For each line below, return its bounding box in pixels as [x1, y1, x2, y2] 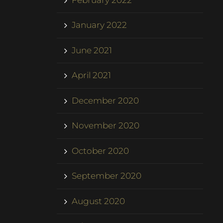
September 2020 [72, 171, 142, 181]
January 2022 [72, 20, 127, 30]
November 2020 [72, 120, 140, 131]
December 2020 [72, 95, 139, 106]
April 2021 [72, 70, 111, 81]
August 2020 [72, 196, 125, 206]
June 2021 [72, 45, 112, 55]
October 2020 [72, 145, 129, 156]
